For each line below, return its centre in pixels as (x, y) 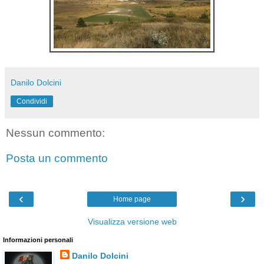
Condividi (32, 101)
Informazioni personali (38, 240)
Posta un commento (57, 159)
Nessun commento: (55, 133)
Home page (132, 199)
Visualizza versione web (132, 221)
